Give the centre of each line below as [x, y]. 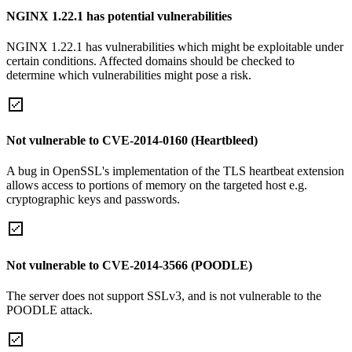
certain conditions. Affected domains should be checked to [150, 60]
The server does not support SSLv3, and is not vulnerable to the [164, 295]
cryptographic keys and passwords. [93, 200]
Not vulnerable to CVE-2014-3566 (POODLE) [129, 265]
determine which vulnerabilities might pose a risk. [129, 75]
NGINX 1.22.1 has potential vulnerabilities [119, 16]
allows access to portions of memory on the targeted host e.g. [157, 185]
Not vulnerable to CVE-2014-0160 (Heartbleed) [132, 141]
